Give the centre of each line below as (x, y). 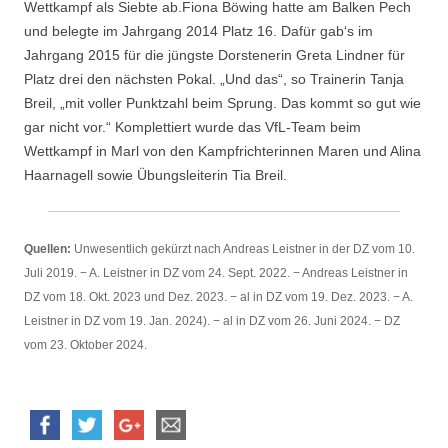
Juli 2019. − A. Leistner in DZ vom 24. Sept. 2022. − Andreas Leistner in (216, 273)
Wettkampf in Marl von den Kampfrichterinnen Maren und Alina (222, 151)
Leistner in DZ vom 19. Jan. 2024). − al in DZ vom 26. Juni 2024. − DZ (212, 321)
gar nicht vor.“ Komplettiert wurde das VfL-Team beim (192, 127)
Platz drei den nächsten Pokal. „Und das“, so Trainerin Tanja (214, 79)
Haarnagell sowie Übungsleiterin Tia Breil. (155, 175)
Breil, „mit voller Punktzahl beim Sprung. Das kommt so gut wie (222, 103)
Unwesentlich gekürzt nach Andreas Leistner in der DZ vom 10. (243, 249)
